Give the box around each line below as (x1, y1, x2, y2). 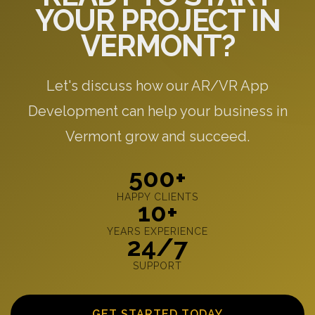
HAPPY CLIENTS (117, 191, 198, 202)
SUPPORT (133, 259, 182, 271)
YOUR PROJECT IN (34, 3, 281, 38)
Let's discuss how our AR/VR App (46, 77, 269, 94)
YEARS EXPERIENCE (107, 225, 208, 237)
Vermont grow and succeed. (65, 127, 250, 145)
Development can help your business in (27, 102, 288, 120)
